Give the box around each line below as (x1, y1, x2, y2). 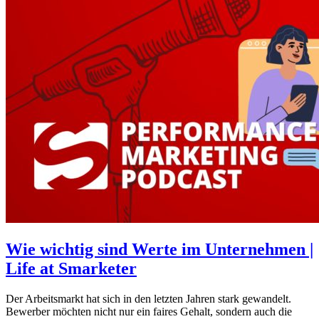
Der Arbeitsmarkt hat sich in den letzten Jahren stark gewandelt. (6, 292, 291, 305)
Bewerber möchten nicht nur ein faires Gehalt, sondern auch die (6, 305, 292, 318)
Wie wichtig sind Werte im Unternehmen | (6, 239, 313, 258)
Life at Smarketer (6, 258, 137, 278)
